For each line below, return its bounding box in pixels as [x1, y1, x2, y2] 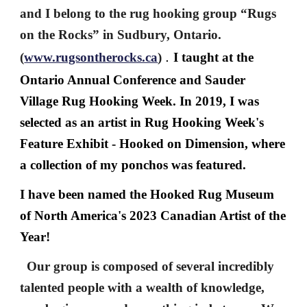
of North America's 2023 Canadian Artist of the [20, 208, 286, 223]
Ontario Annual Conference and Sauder [20, 73, 246, 87]
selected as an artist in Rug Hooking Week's [20, 115, 265, 130]
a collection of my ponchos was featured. [20, 158, 257, 172]
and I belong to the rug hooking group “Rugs [20, 6, 277, 21]
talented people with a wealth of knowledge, [20, 280, 265, 295]
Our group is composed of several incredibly [27, 259, 275, 273]
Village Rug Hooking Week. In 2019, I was [20, 94, 260, 108]
